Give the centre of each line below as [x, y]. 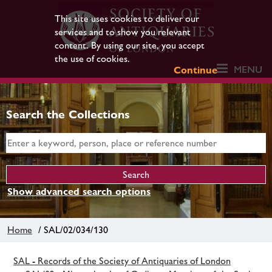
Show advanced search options [79, 192]
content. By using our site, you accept [129, 45]
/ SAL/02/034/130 [71, 229]
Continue [196, 70]
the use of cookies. [92, 59]
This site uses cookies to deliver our [127, 19]
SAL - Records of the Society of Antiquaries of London [122, 260]
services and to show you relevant [122, 32]
